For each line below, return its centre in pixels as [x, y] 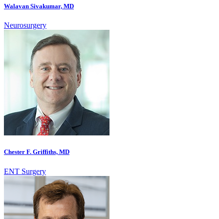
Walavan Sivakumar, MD [39, 6]
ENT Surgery [25, 171]
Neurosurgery [25, 25]
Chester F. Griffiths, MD [37, 152]
